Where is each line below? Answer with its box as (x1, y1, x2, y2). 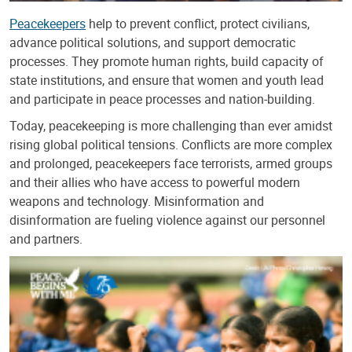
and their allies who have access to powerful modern (9, 173, 300, 191)
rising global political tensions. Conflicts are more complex (9, 135, 332, 153)
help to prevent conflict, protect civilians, (86, 14, 310, 32)
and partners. (9, 229, 82, 247)
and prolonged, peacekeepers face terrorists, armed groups (9, 154, 332, 172)
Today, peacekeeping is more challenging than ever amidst (9, 116, 332, 134)
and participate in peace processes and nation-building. (9, 90, 315, 108)
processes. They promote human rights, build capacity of (9, 52, 324, 70)
